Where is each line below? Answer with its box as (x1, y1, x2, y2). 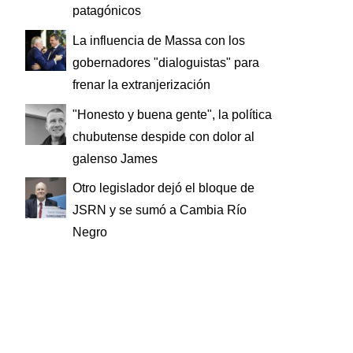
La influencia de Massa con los (72, 33, 245, 47)
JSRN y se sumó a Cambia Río (72, 203, 247, 217)
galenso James (72, 151, 158, 165)
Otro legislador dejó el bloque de (72, 181, 255, 195)
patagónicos (72, 4, 141, 18)
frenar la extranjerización (72, 77, 210, 91)
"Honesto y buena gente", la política (72, 107, 272, 121)
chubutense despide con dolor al (72, 129, 255, 143)
